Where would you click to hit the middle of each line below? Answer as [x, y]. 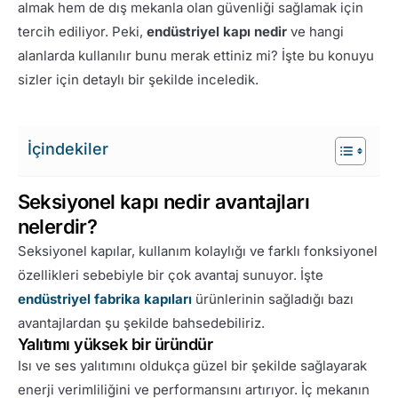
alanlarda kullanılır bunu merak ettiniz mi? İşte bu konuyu [195, 55]
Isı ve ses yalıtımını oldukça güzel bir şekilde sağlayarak [192, 365]
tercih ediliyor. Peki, [82, 31]
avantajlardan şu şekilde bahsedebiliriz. [141, 322]
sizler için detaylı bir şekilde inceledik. [138, 79]
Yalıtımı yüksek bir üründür [115, 344]
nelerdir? [57, 226]
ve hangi [315, 31]
